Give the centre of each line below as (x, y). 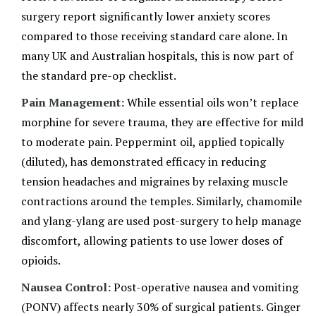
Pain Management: (73, 103)
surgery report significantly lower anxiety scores (146, 17)
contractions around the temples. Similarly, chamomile (162, 201)
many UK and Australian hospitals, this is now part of (157, 56)
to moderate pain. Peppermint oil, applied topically (153, 142)
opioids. (41, 261)
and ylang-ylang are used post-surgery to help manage (161, 221)
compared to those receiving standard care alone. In (154, 36)
